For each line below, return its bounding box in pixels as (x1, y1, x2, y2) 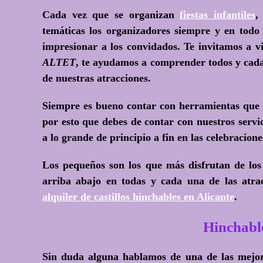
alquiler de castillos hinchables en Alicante (42, 191, 234, 203)
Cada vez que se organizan (42, 9, 180, 21)
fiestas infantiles (180, 9, 255, 21)
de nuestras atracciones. (42, 72, 151, 84)
